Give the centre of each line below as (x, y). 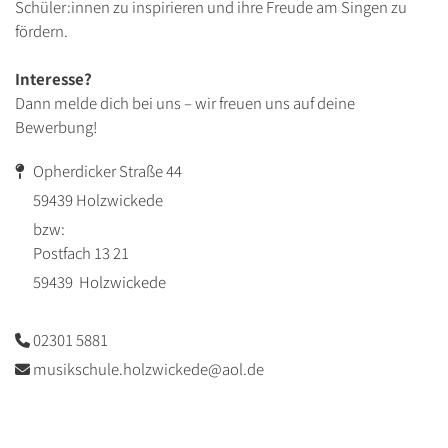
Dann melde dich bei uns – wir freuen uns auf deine (185, 103)
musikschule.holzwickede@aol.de (148, 369)
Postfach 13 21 (72, 253)
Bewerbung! (56, 127)
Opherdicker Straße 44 (103, 171)
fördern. (41, 31)
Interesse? (53, 79)
